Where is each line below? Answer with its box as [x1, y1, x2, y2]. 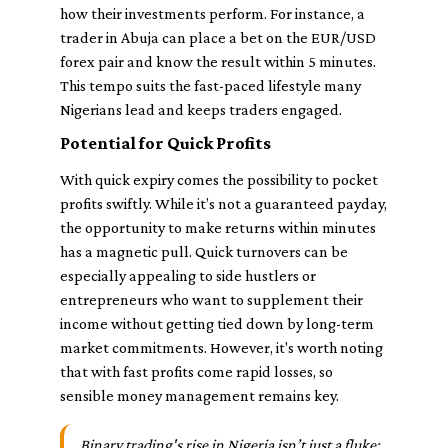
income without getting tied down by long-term [60, 315, 374, 332]
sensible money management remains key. [60, 387, 339, 404]
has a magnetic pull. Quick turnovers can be [60, 243, 348, 260]
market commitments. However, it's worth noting [60, 339, 383, 356]
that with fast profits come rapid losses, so [60, 363, 333, 380]
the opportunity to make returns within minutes [60, 219, 376, 236]
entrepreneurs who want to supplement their [60, 291, 363, 308]
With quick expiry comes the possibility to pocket [60, 171, 378, 188]
